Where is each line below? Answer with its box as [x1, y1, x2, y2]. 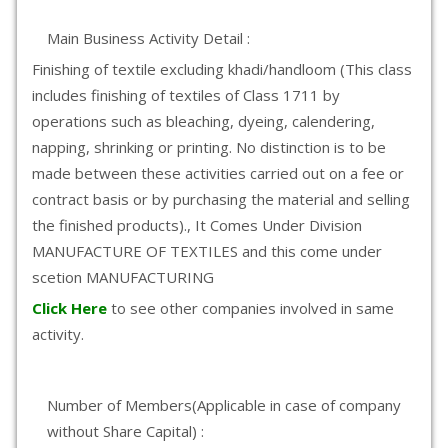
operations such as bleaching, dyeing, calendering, [32, 111, 375, 131]
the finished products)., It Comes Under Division [32, 215, 362, 235]
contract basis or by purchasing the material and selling [32, 189, 410, 209]
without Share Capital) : [47, 421, 204, 441]
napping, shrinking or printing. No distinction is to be [32, 137, 386, 157]
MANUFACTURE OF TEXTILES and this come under [32, 241, 382, 261]
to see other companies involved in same [111, 298, 394, 318]
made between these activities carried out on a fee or [32, 163, 404, 183]
